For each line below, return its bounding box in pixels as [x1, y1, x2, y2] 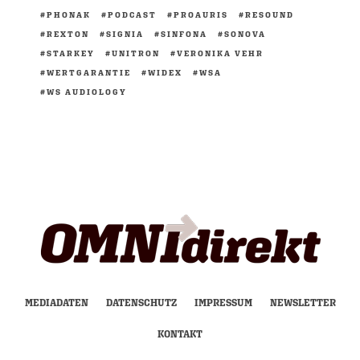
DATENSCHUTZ [105, 297, 177, 309]
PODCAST [108, 10, 157, 20]
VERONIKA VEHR [177, 48, 264, 59]
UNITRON [112, 48, 160, 59]
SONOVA [224, 29, 266, 39]
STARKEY [47, 48, 95, 59]
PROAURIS [174, 10, 228, 20]
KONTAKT [157, 329, 202, 341]
